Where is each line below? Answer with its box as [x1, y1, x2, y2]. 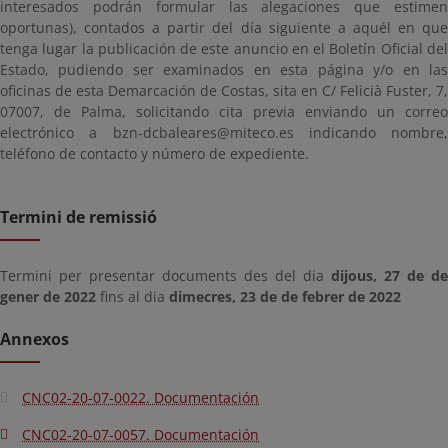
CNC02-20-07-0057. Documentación [22, 425, 259, 444]
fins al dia [96, 287, 169, 306]
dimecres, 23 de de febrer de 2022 [169, 287, 401, 306]
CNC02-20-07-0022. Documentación [22, 388, 259, 407]
